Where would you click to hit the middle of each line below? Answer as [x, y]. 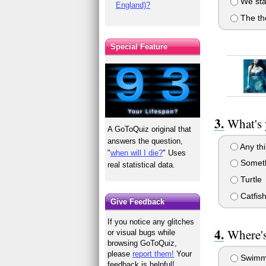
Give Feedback [138, 202]
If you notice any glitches [151, 222]
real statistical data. [142, 164]
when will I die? [137, 153]
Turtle [250, 180]
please [120, 254]
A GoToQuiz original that [150, 129]
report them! [153, 254]
